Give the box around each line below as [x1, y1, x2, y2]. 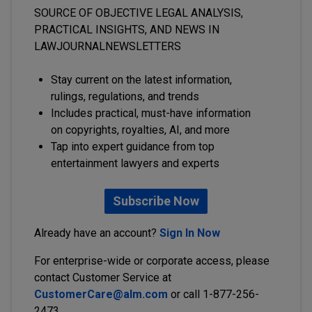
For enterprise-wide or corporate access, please [34, 254, 270, 267]
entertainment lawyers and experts [51, 157, 219, 170]
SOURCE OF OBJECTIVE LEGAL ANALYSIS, [34, 6, 243, 19]
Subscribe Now [113, 194, 199, 208]
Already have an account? [34, 226, 159, 240]
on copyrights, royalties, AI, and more [51, 123, 230, 136]
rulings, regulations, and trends [51, 90, 199, 103]
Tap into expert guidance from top [51, 140, 214, 153]
